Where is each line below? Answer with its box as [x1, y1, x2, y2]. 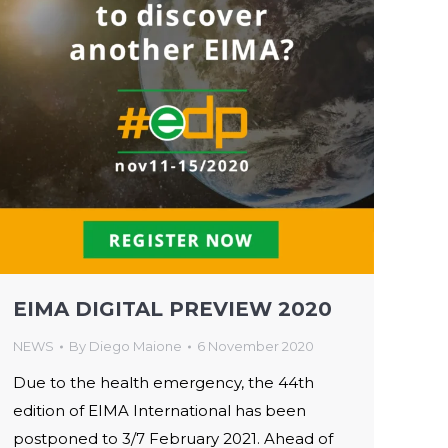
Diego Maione [89, 338, 182, 354]
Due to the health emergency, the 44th [13, 373, 314, 392]
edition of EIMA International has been [13, 401, 306, 420]
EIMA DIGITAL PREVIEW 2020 [13, 297, 332, 321]
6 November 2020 [197, 338, 314, 354]
